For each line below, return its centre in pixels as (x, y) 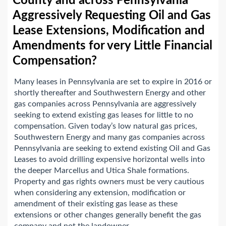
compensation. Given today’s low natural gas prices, (106, 126)
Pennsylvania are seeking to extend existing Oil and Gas (112, 149)
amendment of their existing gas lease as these (96, 204)
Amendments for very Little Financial (112, 46)
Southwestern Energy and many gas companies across (109, 137)
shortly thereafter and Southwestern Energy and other (110, 93)
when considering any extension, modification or (100, 193)
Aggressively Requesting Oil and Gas (112, 16)
